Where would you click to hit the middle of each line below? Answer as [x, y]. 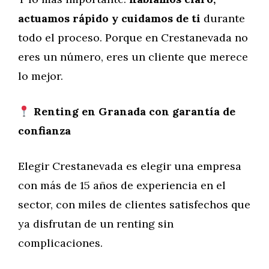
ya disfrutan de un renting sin [96, 224]
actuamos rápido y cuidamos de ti [109, 18]
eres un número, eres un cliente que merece [133, 57]
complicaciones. [60, 243]
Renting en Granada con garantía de [133, 111]
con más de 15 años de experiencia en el [122, 185]
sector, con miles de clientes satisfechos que [134, 204]
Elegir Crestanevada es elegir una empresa [130, 166]
